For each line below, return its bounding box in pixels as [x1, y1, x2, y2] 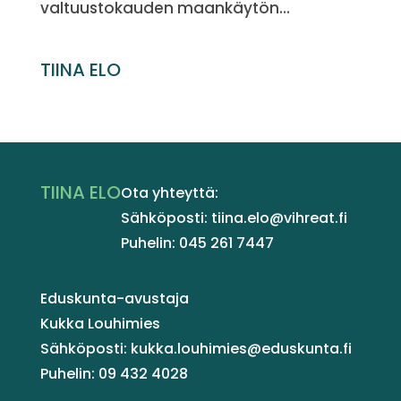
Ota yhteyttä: [120, 183, 218, 203]
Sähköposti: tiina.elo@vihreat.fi [120, 208, 347, 228]
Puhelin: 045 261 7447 [120, 233, 274, 253]
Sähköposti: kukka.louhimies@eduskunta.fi [39, 338, 352, 360]
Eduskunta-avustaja [39, 288, 189, 310]
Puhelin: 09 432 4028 [39, 363, 188, 385]
